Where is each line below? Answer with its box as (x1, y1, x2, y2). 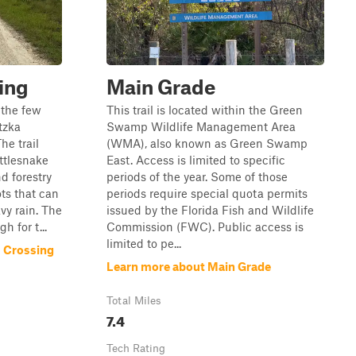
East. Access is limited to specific (106, 153, 285, 167)
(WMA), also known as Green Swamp (106, 136, 308, 150)
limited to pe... (106, 236, 181, 250)
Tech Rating (106, 342, 165, 354)
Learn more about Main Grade (106, 259, 271, 273)
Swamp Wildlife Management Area (106, 119, 296, 133)
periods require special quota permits (106, 186, 308, 200)
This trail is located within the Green (106, 103, 303, 117)
